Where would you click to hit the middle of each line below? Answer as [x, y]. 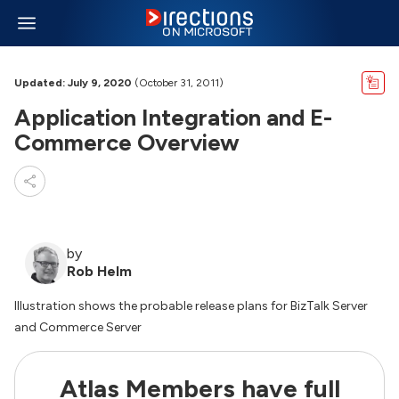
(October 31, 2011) [178, 83]
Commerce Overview [127, 142]
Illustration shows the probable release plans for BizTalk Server [191, 306]
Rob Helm [99, 271]
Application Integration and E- [173, 118]
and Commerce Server [78, 327]
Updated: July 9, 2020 [73, 83]
